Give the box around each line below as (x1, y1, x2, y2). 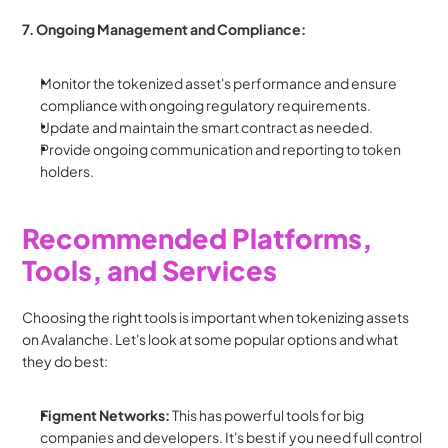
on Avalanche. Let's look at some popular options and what (22, 330, 399, 349)
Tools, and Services (22, 253, 278, 288)
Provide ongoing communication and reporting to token (40, 140, 402, 159)
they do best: (22, 352, 109, 371)
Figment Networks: (40, 406, 171, 425)
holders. (40, 162, 95, 181)
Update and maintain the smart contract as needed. (40, 118, 374, 137)
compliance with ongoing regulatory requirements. (40, 96, 372, 115)
